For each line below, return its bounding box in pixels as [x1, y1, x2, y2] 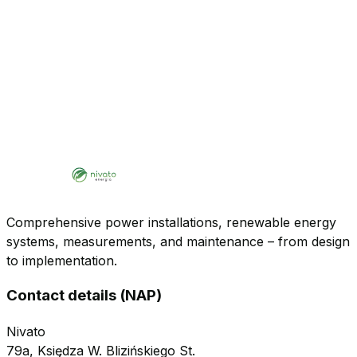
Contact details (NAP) [6, 286, 162, 305]
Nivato [6, 323, 45, 339]
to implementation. [6, 252, 117, 269]
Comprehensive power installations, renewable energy [6, 214, 336, 230]
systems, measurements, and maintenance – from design [6, 233, 350, 249]
